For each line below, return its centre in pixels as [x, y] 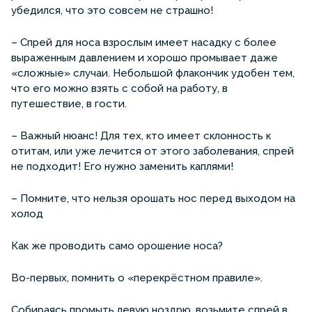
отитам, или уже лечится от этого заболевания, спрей [153, 151]
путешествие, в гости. [69, 103]
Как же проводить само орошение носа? [117, 245]
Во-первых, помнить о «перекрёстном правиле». [137, 278]
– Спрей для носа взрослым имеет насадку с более [144, 42]
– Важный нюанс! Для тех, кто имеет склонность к [141, 135]
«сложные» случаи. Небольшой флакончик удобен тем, [153, 73]
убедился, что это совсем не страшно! [112, 10]
